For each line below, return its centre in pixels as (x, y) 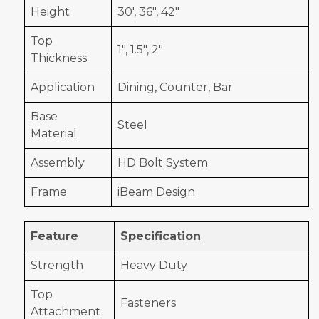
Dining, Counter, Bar (175, 88)
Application (63, 88)
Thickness (59, 58)
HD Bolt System (163, 163)
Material (54, 134)
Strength (57, 266)
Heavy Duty (154, 266)
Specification (161, 236)
